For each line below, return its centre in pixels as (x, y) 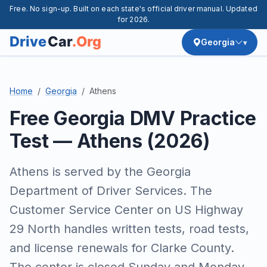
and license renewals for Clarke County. (122, 248)
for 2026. (133, 19)
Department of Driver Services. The (111, 191)
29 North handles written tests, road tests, (129, 229)
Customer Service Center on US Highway (126, 210)
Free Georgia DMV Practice (133, 118)
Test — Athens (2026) (110, 141)
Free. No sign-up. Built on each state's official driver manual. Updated (133, 9)
